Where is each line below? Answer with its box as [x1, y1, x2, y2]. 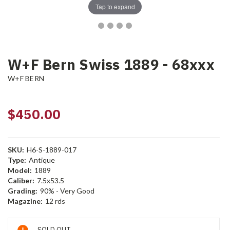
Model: [8, 166, 32, 175]
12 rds [45, 197, 65, 206]
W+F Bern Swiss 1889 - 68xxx [8, 55, 215, 74]
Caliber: [8, 176, 34, 185]
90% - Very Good [40, 186, 94, 196]
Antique [28, 156, 55, 165]
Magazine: [8, 197, 43, 206]
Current [8, 219, 35, 228]
